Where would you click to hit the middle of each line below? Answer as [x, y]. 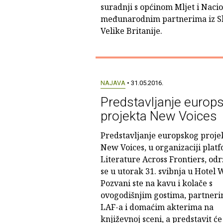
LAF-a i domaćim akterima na [157, 207]
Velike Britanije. [131, 31]
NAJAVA [113, 83]
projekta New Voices [159, 116]
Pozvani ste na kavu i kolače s [156, 183]
